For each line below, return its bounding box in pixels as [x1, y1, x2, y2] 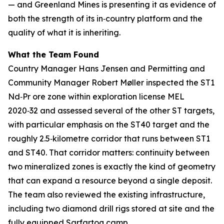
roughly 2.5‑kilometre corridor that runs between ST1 [8, 133, 210, 143]
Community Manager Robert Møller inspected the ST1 [8, 77, 214, 87]
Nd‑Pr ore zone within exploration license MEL [8, 91, 184, 101]
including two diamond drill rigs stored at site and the [8, 203, 214, 213]
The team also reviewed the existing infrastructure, [8, 189, 205, 199]
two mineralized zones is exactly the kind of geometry [8, 161, 215, 171]
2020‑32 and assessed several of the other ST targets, [8, 105, 214, 115]
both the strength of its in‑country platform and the [8, 13, 202, 23]
